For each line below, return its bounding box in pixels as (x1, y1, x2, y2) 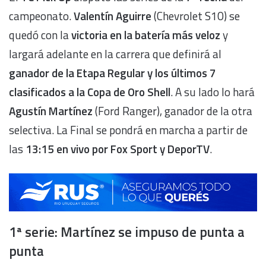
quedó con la (9, 26, 71, 44)
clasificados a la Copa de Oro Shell (9, 83, 170, 101)
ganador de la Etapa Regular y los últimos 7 (9, 64, 216, 82)
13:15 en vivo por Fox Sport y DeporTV (26, 140, 210, 158)
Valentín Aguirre (74, 7, 151, 25)
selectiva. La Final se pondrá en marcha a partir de (9, 121, 248, 139)
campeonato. (9, 7, 74, 25)
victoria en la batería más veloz (71, 26, 220, 44)
